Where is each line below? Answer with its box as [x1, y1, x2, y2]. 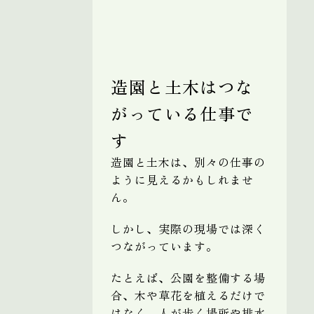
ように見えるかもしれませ [111, 170, 254, 188]
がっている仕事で [111, 100, 254, 125]
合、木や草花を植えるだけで [111, 286, 266, 303]
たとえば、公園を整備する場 [111, 268, 266, 286]
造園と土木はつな [111, 74, 254, 99]
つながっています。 [111, 237, 218, 254]
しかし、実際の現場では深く [111, 219, 266, 237]
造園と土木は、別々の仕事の [111, 153, 266, 170]
